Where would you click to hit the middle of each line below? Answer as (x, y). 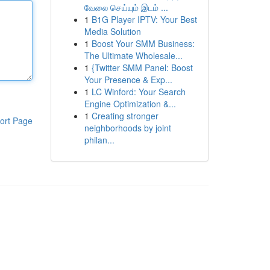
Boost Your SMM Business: (143, 43)
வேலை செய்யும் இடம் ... (126, 7)
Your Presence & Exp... (128, 80)
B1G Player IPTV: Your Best (144, 19)
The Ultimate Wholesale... (133, 55)
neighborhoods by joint (127, 128)
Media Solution (112, 31)
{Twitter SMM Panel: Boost (142, 67)
